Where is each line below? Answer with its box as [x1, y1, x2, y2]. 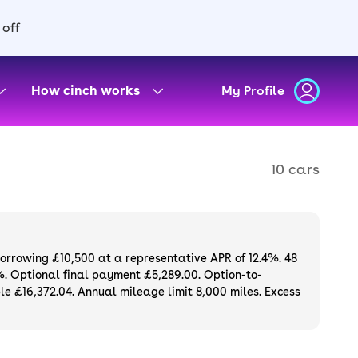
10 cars [271, 160, 320, 177]
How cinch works [31, 83, 140, 98]
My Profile [221, 83, 284, 98]
